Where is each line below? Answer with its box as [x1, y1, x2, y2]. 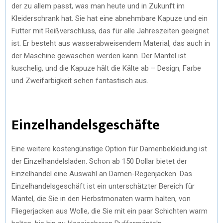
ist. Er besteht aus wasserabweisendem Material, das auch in [11, 38, 210, 48]
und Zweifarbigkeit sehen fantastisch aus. [11, 76, 148, 85]
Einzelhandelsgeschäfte [11, 113, 160, 137]
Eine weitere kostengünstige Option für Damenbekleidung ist [11, 144, 207, 153]
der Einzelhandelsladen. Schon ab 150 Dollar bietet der [11, 156, 187, 166]
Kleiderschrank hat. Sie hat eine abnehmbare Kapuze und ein [11, 13, 208, 23]
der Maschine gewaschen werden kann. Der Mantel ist [11, 51, 186, 60]
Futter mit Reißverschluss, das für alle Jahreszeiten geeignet [11, 26, 209, 35]
